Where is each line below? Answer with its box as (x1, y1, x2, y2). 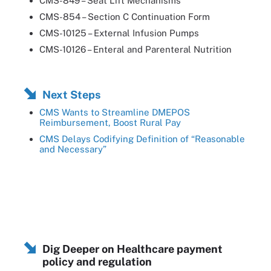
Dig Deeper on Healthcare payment (42, 243, 223, 255)
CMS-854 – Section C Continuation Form (39, 11, 210, 22)
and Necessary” (39, 144, 106, 154)
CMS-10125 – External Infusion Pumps (39, 28, 199, 38)
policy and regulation (42, 255, 152, 268)
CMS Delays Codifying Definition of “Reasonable (39, 134, 245, 144)
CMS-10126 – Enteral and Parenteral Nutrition (39, 44, 232, 54)
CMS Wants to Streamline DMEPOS (39, 107, 190, 117)
